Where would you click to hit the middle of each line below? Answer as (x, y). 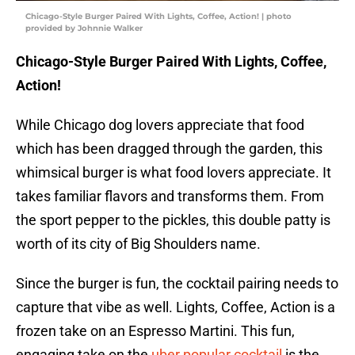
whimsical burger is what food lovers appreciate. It (174, 173)
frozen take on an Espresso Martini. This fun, (155, 331)
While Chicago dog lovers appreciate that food (160, 125)
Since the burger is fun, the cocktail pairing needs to (177, 284)
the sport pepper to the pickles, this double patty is (173, 220)
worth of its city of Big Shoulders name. (138, 244)
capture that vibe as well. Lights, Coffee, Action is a (176, 307)
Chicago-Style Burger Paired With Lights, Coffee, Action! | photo (158, 17)
